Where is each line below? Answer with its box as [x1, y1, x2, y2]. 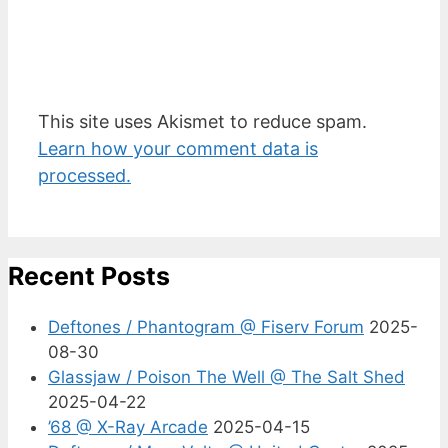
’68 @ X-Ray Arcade [48, 417, 208, 438]
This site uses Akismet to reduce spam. [38, 110, 367, 132]
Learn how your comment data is [38, 137, 318, 159]
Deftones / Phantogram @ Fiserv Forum [48, 317, 364, 338]
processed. [38, 164, 131, 186]
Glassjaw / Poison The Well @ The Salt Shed [48, 367, 405, 388]
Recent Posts [8, 260, 170, 291]
